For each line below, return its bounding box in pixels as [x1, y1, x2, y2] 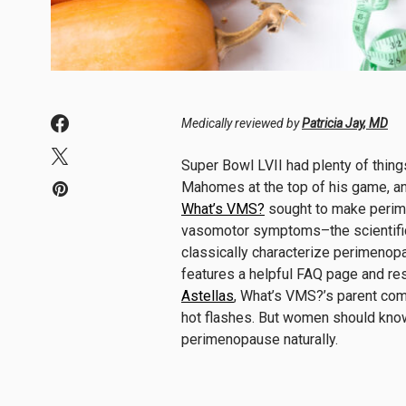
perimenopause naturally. [181, 330, 338, 348]
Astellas [181, 286, 234, 304]
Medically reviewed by [181, 115, 302, 130]
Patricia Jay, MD [302, 115, 388, 130]
